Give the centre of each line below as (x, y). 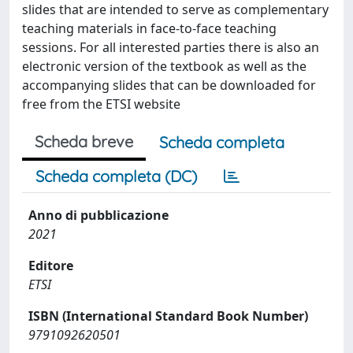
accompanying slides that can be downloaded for (169, 85)
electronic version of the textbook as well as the (164, 66)
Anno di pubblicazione (98, 215)
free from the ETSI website (101, 104)
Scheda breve (84, 141)
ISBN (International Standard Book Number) (168, 316)
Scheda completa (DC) (116, 176)
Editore (51, 266)
